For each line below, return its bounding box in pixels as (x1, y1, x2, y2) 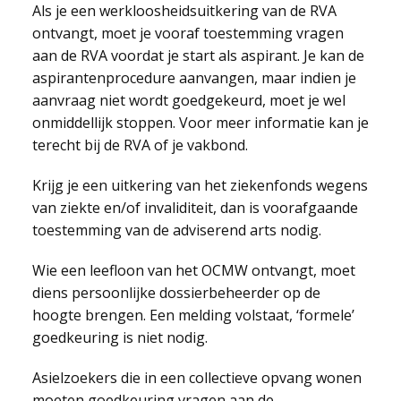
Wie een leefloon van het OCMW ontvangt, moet (31, 260, 355, 280)
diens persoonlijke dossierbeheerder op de (31, 283, 320, 303)
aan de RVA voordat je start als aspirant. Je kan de (31, 46, 364, 65)
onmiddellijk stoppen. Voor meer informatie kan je (31, 113, 369, 132)
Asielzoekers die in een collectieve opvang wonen (31, 368, 362, 388)
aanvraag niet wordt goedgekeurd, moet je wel (31, 90, 346, 110)
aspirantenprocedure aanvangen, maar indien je (31, 68, 356, 88)
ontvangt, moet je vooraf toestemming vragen (31, 23, 344, 43)
